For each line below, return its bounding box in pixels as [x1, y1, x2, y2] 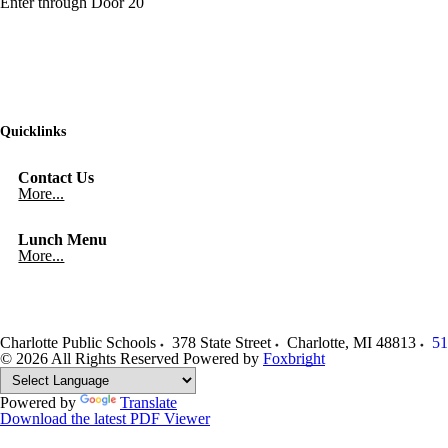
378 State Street [172, 333, 271, 351]
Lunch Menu [18, 230, 108, 248]
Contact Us [18, 168, 95, 186]
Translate [120, 393, 177, 411]
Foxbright [263, 349, 325, 367]
